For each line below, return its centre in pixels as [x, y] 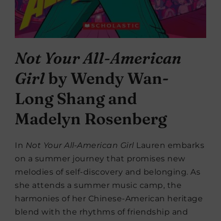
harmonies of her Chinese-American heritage [109, 198]
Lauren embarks [169, 145]
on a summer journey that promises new [100, 158]
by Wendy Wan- [107, 78]
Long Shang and [76, 98]
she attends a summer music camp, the [98, 185]
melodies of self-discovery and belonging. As [108, 172]
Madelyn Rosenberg [91, 118]
